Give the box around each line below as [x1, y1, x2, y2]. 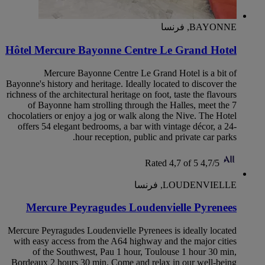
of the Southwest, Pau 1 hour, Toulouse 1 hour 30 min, [33, 246, 237, 257]
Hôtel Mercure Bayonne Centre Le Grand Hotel [5, 43, 237, 56]
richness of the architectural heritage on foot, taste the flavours [7, 89, 237, 99]
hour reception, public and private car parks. [75, 131, 237, 142]
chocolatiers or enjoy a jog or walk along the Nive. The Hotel [8, 110, 237, 121]
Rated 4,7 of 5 [145, 157, 198, 168]
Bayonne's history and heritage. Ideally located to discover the [6, 78, 237, 89]
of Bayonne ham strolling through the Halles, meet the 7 [28, 99, 237, 110]
